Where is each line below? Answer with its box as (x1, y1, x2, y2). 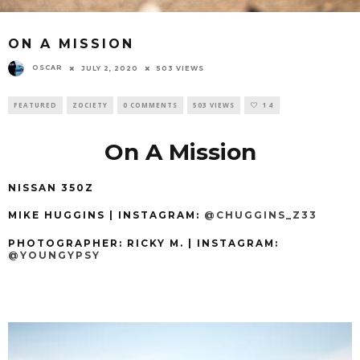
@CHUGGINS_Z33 (204, 210, 317, 222)
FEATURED (14, 100, 57, 110)
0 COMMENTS (123, 100, 178, 110)
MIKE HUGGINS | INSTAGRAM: (8, 210, 204, 222)
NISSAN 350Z (8, 182, 94, 194)
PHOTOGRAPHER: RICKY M (8, 238, 180, 250)
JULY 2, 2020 (81, 64, 138, 73)
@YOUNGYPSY (8, 250, 100, 262)
